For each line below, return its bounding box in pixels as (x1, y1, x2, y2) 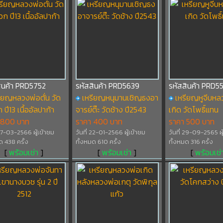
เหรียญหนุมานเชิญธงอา (82, 92, 158, 104)
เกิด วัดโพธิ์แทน (168, 104, 219, 115)
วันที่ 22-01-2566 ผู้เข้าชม (75, 127, 145, 137)
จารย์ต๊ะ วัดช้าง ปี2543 (75, 104, 146, 115)
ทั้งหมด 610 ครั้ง (75, 137, 121, 146)
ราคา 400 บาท (75, 115, 122, 127)
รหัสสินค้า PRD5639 (75, 80, 139, 92)
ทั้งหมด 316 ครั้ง (168, 137, 213, 146)
